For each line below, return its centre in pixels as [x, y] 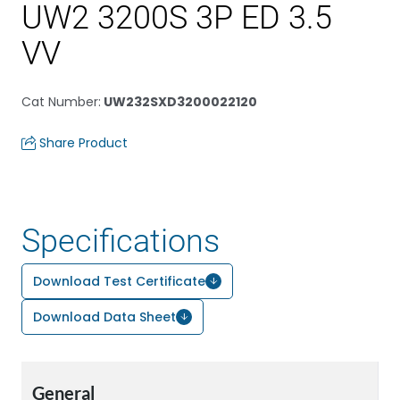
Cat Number [60, 102]
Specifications [121, 241]
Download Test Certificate [119, 281]
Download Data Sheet [104, 317]
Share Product [83, 143]
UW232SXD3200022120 [179, 102]
